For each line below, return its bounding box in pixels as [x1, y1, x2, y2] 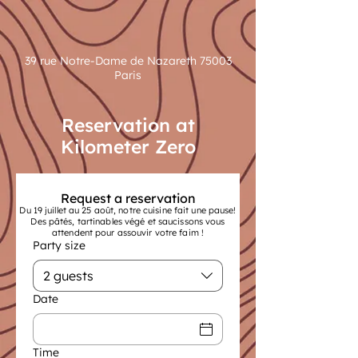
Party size [33, 238, 86, 253]
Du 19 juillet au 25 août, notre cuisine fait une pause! [19, 205, 237, 216]
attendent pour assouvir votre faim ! [52, 227, 204, 238]
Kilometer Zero [60, 135, 196, 158]
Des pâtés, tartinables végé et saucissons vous [30, 216, 225, 227]
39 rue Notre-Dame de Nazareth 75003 [24, 54, 232, 68]
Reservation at [61, 113, 195, 137]
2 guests [43, 268, 93, 284]
